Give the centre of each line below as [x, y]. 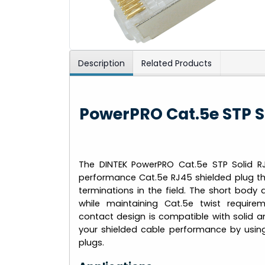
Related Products [177, 63]
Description [101, 63]
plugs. [91, 243]
